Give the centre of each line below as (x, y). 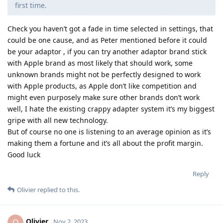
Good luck (24, 154)
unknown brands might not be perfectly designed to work (104, 74)
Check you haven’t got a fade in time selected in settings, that (110, 28)
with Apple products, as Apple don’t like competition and (102, 86)
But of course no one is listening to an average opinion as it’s (109, 131)
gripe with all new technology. (58, 120)
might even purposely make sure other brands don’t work (104, 97)
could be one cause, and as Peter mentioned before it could (107, 40)
